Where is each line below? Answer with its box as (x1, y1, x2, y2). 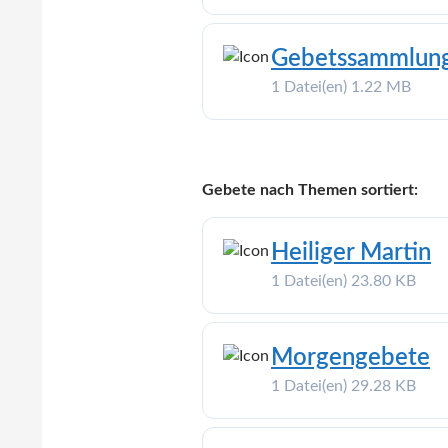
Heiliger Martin (271, 240, 431, 265)
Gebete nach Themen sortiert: (202, 181, 418, 198)
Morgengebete (271, 345, 430, 370)
